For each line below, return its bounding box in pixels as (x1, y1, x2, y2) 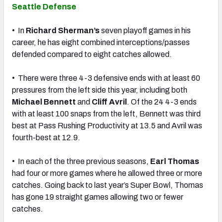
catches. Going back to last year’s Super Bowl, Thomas (12, 180, 203, 189)
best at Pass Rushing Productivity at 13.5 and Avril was (12, 121, 202, 130)
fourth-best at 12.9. (12, 133, 80, 142)
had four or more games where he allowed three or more (12, 168, 202, 177)
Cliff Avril (92, 97, 127, 106)
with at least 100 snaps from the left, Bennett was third (12, 109, 201, 118)
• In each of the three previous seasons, (12, 157, 150, 166)
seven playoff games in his (100, 26, 191, 35)
